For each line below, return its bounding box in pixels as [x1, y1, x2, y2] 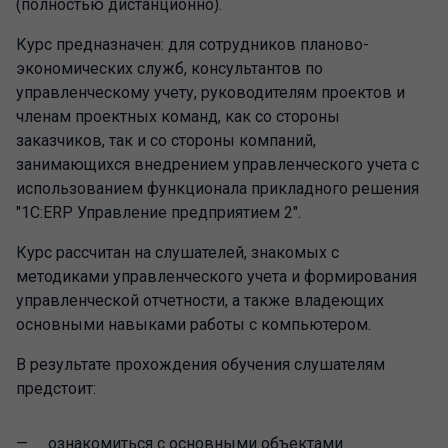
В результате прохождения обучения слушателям [16, 355, 385, 374]
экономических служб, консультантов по [16, 59, 323, 78]
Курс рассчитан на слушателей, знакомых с [16, 243, 339, 262]
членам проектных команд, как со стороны [16, 107, 340, 126]
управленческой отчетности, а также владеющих [16, 291, 384, 310]
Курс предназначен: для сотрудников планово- [16, 35, 369, 54]
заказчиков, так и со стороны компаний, [16, 131, 316, 150]
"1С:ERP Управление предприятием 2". [16, 203, 301, 222]
